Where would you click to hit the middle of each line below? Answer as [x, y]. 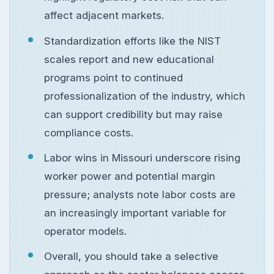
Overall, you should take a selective [131, 256]
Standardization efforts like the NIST [133, 41]
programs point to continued [114, 77]
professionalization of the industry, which [145, 96]
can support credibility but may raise [134, 114]
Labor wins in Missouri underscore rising [143, 157]
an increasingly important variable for [135, 213]
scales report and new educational [129, 59]
